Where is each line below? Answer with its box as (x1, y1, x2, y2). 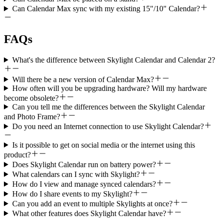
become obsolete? (4, 93, 59, 102)
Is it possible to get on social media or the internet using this (12, 140, 195, 149)
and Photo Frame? (4, 112, 60, 121)
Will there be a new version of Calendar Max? (12, 75, 154, 84)
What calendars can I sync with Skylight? (12, 170, 140, 178)
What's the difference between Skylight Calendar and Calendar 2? (12, 55, 215, 64)
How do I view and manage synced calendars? (12, 179, 156, 188)
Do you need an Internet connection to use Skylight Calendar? (12, 122, 204, 131)
